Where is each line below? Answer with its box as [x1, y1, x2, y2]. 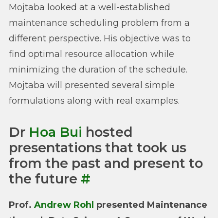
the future [9, 171, 81, 187]
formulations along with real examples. [9, 95, 180, 106]
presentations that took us [9, 140, 186, 156]
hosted [82, 124, 133, 141]
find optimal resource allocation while [9, 48, 174, 59]
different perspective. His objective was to [9, 33, 191, 44]
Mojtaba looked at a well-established [9, 1, 170, 13]
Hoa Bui [29, 124, 82, 141]
